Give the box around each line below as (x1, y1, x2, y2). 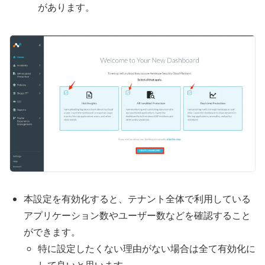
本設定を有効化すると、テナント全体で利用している (24, 192, 251, 206)
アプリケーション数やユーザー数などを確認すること (24, 208, 251, 223)
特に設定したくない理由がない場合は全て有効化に (38, 241, 256, 256)
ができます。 (24, 225, 80, 240)
